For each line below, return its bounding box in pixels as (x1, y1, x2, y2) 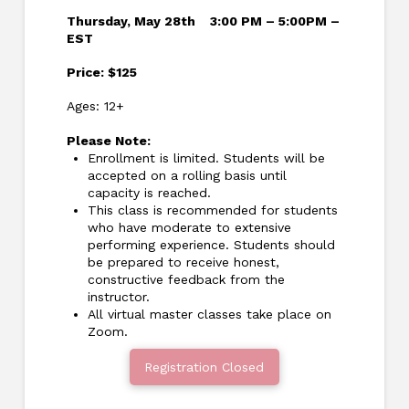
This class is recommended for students (87, 202, 338, 217)
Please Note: (66, 132, 151, 148)
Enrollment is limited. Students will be (87, 150, 325, 165)
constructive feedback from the (87, 271, 285, 287)
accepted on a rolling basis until (87, 167, 287, 183)
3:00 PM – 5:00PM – (209, 13, 340, 28)
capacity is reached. (87, 184, 211, 200)
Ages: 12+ (66, 99, 129, 114)
